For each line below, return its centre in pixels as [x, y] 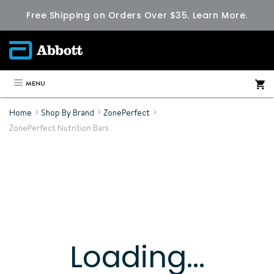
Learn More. [220, 15]
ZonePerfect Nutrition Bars [59, 128]
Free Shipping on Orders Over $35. [109, 15]
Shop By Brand [68, 113]
